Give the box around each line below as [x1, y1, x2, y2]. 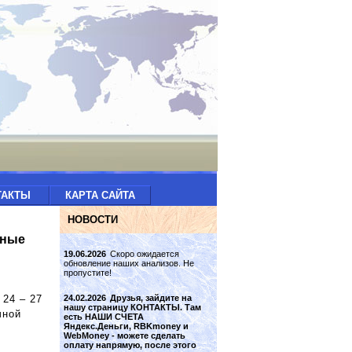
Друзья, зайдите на [110, 293, 192, 302]
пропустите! [64, 268, 112, 277]
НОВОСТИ [68, 214, 118, 225]
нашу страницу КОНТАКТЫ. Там [64, 302, 201, 312]
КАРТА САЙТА [65, 189, 135, 201]
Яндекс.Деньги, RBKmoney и [64, 321, 189, 331]
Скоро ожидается [110, 249, 179, 258]
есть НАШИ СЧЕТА [64, 312, 144, 321]
